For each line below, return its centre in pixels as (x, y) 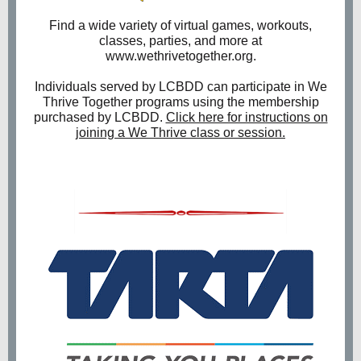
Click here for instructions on (247, 117)
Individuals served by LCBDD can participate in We (180, 87)
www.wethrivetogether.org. (180, 56)
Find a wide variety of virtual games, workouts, (180, 25)
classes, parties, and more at (180, 41)
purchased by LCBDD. (100, 117)
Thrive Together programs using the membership (180, 102)
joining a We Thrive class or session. (180, 133)
